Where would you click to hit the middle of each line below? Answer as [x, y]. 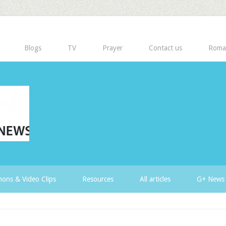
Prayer [112, 48]
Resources [98, 179]
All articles [155, 179]
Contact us [165, 48]
